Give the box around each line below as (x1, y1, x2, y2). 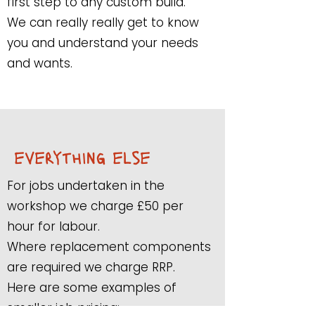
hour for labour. (7, 218, 100, 235)
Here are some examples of (7, 279, 176, 296)
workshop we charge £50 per (7, 198, 184, 214)
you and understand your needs (7, 34, 198, 51)
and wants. (7, 55, 72, 72)
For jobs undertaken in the (7, 177, 165, 194)
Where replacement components (7, 238, 211, 255)
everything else (14, 146, 150, 167)
